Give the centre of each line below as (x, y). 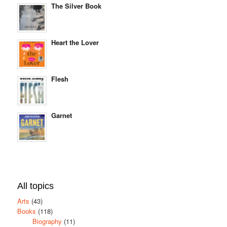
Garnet (61, 115)
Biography (47, 221)
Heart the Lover (75, 42)
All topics (35, 186)
